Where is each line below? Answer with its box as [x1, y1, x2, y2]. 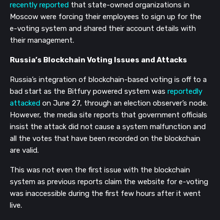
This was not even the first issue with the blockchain [10, 165, 190, 174]
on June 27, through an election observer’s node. [42, 98, 208, 108]
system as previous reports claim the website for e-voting [10, 177, 208, 186]
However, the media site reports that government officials [10, 110, 207, 119]
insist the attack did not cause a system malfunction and [10, 122, 206, 131]
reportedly [167, 86, 202, 96]
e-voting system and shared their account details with [10, 24, 196, 33]
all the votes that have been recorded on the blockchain [10, 134, 200, 143]
